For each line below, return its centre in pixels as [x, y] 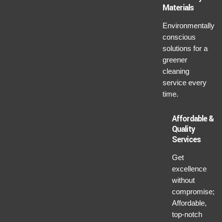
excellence [189, 168]
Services [186, 139]
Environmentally [189, 25]
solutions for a [185, 48]
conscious [179, 37]
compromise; [193, 191]
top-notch [187, 214]
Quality [183, 129]
